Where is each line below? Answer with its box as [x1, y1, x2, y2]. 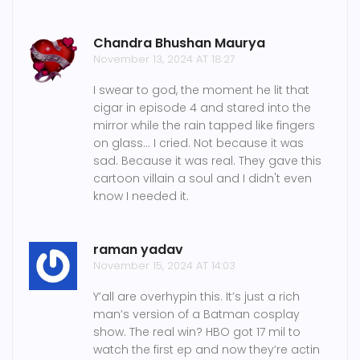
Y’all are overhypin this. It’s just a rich [93, 288, 300, 305]
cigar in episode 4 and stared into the [93, 100, 311, 117]
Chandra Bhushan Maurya [93, 34, 265, 53]
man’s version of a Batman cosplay [93, 306, 300, 323]
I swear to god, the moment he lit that [93, 82, 309, 99]
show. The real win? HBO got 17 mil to [93, 324, 301, 341]
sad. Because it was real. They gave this [93, 153, 321, 170]
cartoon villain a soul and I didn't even [93, 170, 312, 187]
